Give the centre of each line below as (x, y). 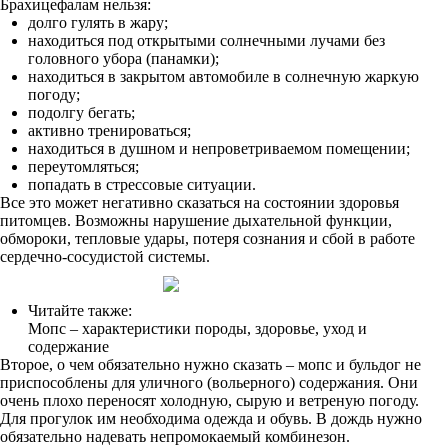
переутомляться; (83, 166)
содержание (68, 346)
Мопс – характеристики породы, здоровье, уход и (197, 328)
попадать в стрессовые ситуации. (142, 184)
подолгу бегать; (81, 112)
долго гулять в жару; (98, 22)
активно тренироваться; (109, 130)
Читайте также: (80, 310)
